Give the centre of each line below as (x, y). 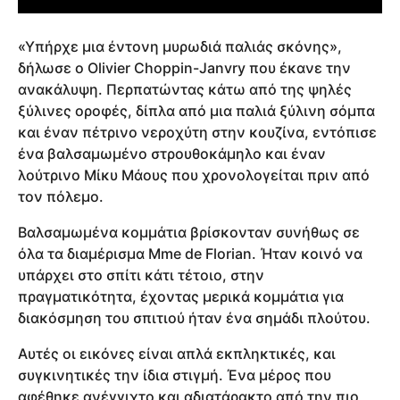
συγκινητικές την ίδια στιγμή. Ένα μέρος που (175, 375)
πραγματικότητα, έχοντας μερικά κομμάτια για (181, 297)
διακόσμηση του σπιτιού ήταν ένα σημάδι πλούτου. (194, 318)
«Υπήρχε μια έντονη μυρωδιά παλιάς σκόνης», (180, 46)
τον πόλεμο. (61, 196)
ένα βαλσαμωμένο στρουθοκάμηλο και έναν (172, 153)
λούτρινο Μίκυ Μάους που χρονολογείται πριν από (194, 175)
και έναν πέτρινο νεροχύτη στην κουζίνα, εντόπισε (197, 132)
